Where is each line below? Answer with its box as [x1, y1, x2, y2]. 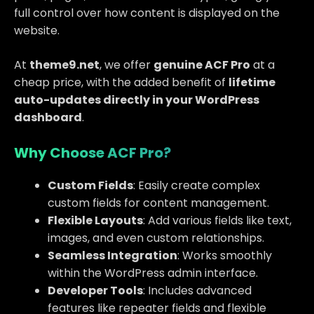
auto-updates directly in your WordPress [14, 91, 259, 108]
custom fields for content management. [48, 194, 269, 211]
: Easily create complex [133, 177, 260, 193]
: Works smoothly [177, 247, 272, 264]
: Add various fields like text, [143, 212, 292, 228]
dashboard [14, 109, 82, 125]
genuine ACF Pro [153, 56, 250, 73]
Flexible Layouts [48, 212, 143, 228]
